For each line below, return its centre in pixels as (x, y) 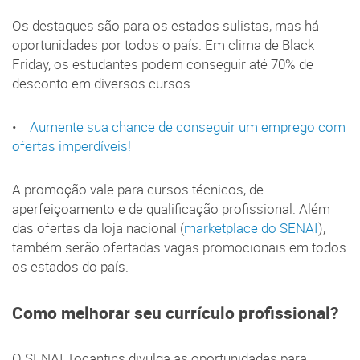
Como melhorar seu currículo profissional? (177, 312)
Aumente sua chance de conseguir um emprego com (188, 127)
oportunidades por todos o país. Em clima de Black (163, 45)
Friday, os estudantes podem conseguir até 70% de (163, 64)
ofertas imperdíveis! (72, 146)
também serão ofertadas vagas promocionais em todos (179, 247)
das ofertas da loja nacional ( (98, 228)
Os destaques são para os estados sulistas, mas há (166, 25)
